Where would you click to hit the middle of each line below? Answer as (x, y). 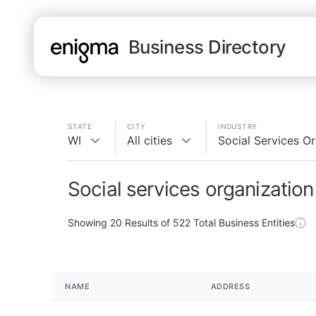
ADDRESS (230, 286)
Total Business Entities (243, 223)
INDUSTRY (238, 126)
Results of (147, 223)
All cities (150, 140)
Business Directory (207, 47)
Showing (89, 223)
